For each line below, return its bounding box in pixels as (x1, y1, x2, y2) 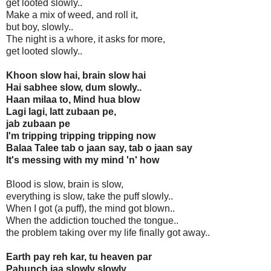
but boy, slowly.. (6, 22, 73, 33)
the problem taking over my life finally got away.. (6, 227, 210, 238)
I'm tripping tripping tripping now (6, 131, 155, 142)
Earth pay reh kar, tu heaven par (6, 252, 152, 263)
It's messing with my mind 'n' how (6, 155, 159, 166)
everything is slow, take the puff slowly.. (6, 191, 173, 202)
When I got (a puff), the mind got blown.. (6, 203, 175, 214)
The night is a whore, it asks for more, (6, 34, 165, 45)
